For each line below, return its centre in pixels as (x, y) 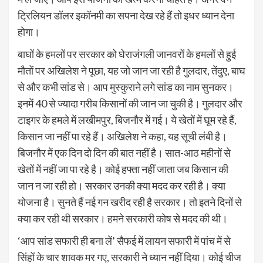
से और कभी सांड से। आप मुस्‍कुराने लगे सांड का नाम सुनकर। (126, 87)
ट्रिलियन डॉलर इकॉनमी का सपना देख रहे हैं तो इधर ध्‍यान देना (126, 15)
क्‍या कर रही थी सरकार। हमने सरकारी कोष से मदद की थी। (123, 218)
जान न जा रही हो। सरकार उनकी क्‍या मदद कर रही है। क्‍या (122, 185)
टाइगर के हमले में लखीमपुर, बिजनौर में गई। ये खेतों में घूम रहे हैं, (127, 119)
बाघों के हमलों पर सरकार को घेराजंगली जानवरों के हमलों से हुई (127, 54)
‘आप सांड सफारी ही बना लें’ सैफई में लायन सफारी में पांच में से (124, 240)
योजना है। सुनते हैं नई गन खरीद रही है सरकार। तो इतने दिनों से (130, 202)
